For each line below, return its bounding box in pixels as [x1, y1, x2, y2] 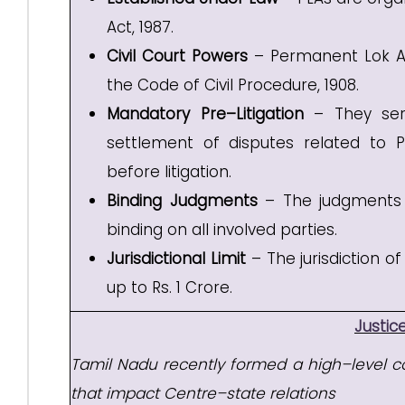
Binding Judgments [107, 190, 258, 212]
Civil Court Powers [107, 45, 248, 67]
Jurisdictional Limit [107, 248, 246, 269]
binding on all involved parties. [107, 219, 337, 240]
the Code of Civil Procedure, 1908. [107, 74, 359, 96]
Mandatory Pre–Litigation [107, 103, 304, 125]
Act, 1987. [107, 16, 174, 38]
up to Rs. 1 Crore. [107, 277, 232, 298]
